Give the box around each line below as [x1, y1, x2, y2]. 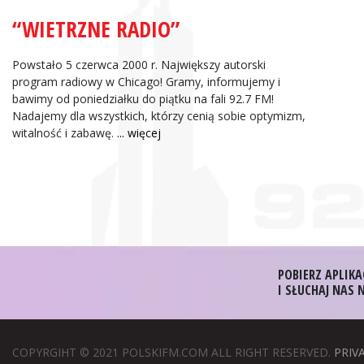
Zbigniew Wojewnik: [154, 23, 287, 41]
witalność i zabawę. [12, 125, 117, 141]
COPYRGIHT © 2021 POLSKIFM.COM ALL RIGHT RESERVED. [12, 344, 334, 360]
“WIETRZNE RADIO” [12, 13, 180, 44]
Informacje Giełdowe [154, 42, 280, 61]
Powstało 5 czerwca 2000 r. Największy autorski [12, 57, 266, 73]
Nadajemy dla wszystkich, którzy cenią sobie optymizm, [12, 108, 305, 124]
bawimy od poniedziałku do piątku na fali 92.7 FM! [12, 91, 274, 107]
